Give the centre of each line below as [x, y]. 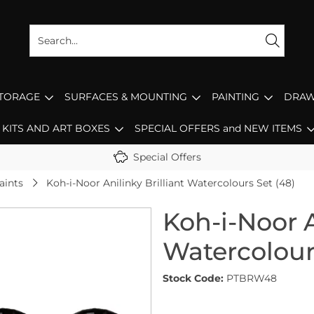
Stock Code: [193, 278]
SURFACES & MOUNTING [126, 97]
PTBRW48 [252, 278]
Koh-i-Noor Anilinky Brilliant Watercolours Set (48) [171, 183]
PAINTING [235, 97]
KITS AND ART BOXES [56, 128]
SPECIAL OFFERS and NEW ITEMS [218, 128]
